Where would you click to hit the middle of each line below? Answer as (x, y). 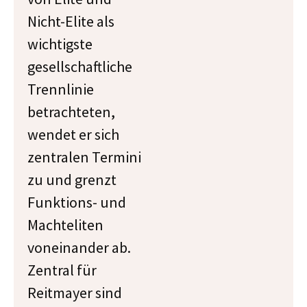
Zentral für (62, 270)
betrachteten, (71, 112)
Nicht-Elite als (71, 21)
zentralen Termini (84, 157)
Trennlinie (61, 89)
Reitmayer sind (75, 293)
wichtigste (60, 44)
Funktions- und (77, 202)
